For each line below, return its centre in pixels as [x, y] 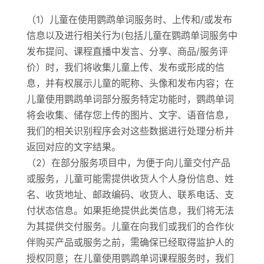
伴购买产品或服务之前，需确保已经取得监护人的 [130, 242]
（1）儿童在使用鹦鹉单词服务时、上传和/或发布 [129, 19]
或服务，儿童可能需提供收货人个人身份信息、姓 [130, 179]
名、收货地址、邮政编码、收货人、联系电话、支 [130, 194]
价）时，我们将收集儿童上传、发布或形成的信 [125, 67]
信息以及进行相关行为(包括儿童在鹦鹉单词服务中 [132, 35]
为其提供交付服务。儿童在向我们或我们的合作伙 [130, 226]
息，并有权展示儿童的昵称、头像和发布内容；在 [130, 83]
